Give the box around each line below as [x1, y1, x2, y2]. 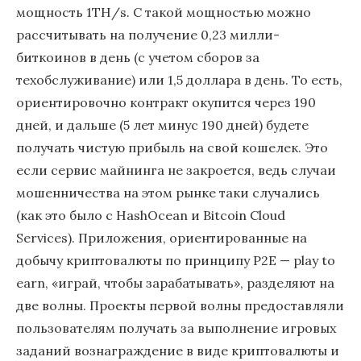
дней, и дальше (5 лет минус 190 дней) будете [16, 117, 309, 133]
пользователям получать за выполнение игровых [16, 320, 336, 336]
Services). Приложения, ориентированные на [16, 230, 307, 246]
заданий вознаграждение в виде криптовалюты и [16, 342, 339, 359]
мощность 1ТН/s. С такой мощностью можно [16, 4, 311, 20]
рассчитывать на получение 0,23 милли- [16, 27, 280, 43]
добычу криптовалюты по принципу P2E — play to [16, 252, 335, 268]
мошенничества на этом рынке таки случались [16, 185, 320, 201]
